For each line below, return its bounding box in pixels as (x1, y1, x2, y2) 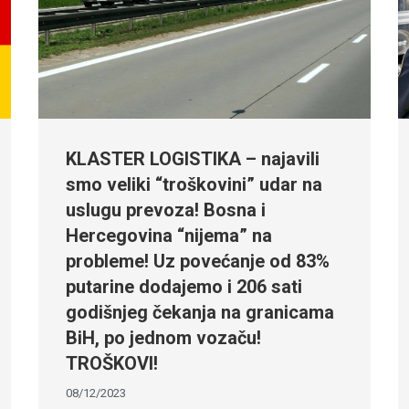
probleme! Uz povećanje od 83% (66, 250, 330, 273)
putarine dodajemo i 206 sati (66, 276, 303, 299)
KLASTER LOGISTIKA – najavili (66, 148, 320, 171)
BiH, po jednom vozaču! (66, 327, 262, 350)
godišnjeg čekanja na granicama (66, 301, 335, 324)
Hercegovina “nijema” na (66, 225, 273, 247)
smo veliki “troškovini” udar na (66, 173, 323, 196)
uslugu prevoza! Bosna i (66, 199, 267, 222)
